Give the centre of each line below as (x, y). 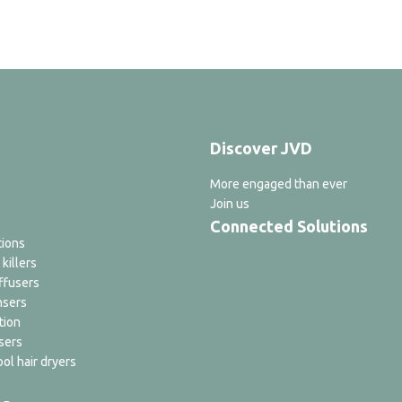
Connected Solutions (289, 226)
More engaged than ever (279, 184)
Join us (230, 204)
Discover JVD (261, 148)
